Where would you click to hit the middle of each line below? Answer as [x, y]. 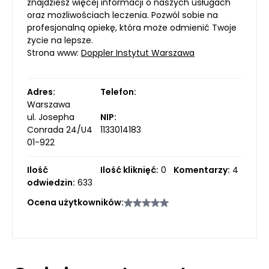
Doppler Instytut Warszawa [138, 53]
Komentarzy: [202, 170]
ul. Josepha [51, 117]
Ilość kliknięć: [129, 170]
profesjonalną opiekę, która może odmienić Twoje [132, 27]
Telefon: [118, 92]
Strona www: [54, 53]
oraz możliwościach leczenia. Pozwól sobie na [122, 15]
